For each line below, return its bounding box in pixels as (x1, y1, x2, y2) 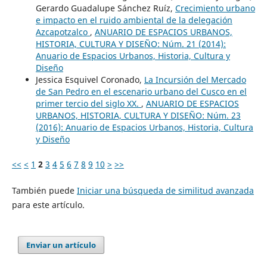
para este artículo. (11, 198, 85, 210)
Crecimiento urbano (175, 2, 255, 14)
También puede (11, 184, 77, 196)
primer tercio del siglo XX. (35, 97, 141, 109)
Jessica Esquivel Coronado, (35, 73, 144, 85)
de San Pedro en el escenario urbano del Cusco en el (35, 85, 247, 97)
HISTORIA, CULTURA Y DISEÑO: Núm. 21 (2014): (35, 38, 226, 49)
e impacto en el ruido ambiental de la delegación (35, 14, 232, 26)
